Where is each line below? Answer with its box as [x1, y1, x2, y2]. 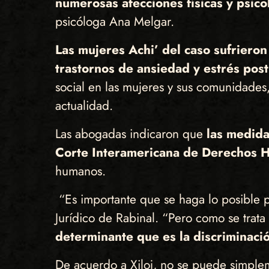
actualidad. [55, 97, 113, 115]
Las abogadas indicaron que [55, 125, 207, 144]
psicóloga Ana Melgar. [55, 13, 178, 31]
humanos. [55, 162, 106, 181]
